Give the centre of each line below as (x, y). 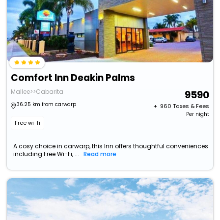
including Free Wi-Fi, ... (46, 154)
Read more (100, 154)
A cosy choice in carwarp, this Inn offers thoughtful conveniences (111, 146)
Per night (197, 114)
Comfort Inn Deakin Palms (73, 78)
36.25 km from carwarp (47, 105)
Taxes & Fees (191, 106)
